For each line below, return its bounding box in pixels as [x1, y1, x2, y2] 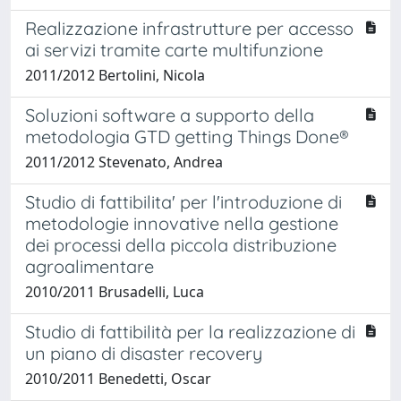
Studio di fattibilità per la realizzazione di [25, 320, 355, 343]
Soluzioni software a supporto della [25, 103, 314, 126]
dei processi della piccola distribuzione [25, 233, 337, 256]
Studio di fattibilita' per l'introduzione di [25, 190, 342, 213]
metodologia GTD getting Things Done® [25, 124, 349, 148]
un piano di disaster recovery [25, 341, 262, 364]
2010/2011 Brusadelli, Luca [25, 281, 204, 302]
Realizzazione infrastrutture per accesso [25, 16, 354, 39]
